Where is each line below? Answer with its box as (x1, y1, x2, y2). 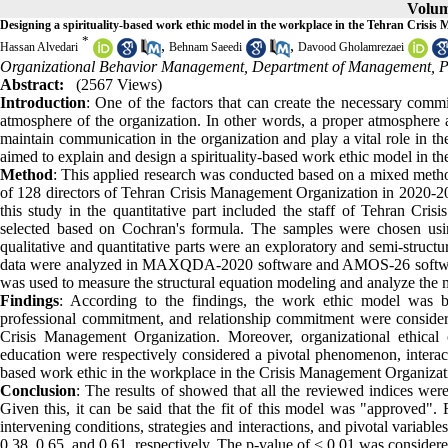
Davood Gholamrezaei (298, 40, 404, 55)
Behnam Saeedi (169, 40, 242, 55)
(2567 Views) (76, 75, 162, 93)
